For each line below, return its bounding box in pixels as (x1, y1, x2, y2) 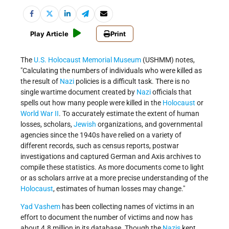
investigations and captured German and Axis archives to (20, 152, 201, 161)
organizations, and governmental (96, 120, 202, 129)
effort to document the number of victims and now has (20, 213, 193, 222)
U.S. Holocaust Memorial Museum (34, 56, 141, 64)
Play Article (30, 30, 68, 38)
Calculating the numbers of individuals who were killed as (22, 66, 202, 75)
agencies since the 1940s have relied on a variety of (20, 131, 181, 140)
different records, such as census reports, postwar (20, 142, 179, 150)
